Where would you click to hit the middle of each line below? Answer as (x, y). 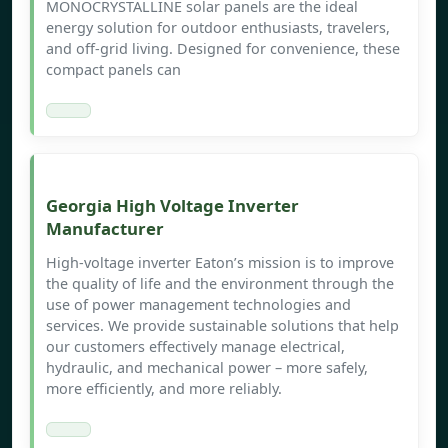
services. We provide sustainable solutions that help (222, 326)
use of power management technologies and (198, 305)
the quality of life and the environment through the (220, 284)
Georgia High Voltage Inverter (172, 206)
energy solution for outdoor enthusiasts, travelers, (218, 28)
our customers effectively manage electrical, (195, 347)
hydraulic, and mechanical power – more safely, (207, 368)
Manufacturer (105, 229)
